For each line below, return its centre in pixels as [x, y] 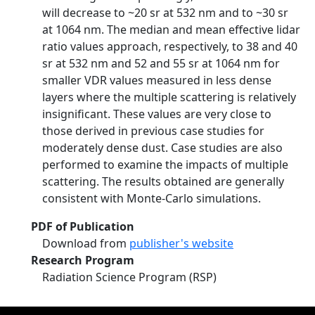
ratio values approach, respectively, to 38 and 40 [170, 46]
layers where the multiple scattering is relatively [169, 97]
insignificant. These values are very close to [157, 114]
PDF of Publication [83, 226]
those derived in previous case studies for [153, 131]
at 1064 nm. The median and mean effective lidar [171, 30]
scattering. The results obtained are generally [163, 181]
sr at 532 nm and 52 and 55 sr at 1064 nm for [161, 63]
